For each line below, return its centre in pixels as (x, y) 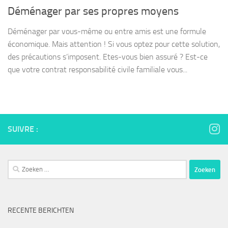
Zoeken (19, 166)
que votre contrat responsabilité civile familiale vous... (97, 70)
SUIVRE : (23, 129)
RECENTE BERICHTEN (41, 211)
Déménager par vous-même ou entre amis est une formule (107, 32)
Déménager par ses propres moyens (93, 11)
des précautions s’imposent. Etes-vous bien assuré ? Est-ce (108, 57)
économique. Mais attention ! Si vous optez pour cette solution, (114, 44)
